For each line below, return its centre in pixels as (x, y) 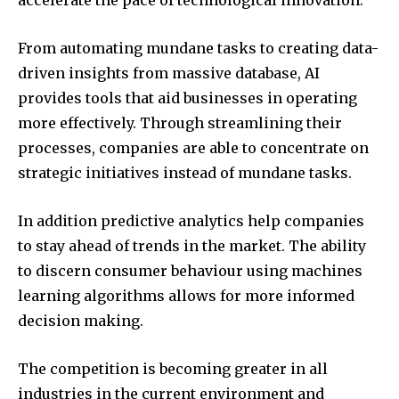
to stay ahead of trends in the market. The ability (192, 246)
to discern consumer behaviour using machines (190, 271)
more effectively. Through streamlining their (180, 123)
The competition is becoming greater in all (173, 369)
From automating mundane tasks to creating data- (198, 49)
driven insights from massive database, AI (169, 73)
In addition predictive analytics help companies (191, 221)
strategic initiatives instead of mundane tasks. (185, 173)
